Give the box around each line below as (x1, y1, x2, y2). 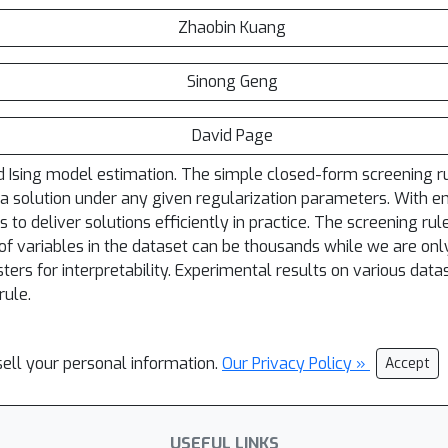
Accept (385, 354, 430, 373)
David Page (191, 125, 273, 146)
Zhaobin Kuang (178, 17, 286, 38)
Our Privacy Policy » (222, 353, 370, 374)
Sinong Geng (186, 71, 278, 92)
